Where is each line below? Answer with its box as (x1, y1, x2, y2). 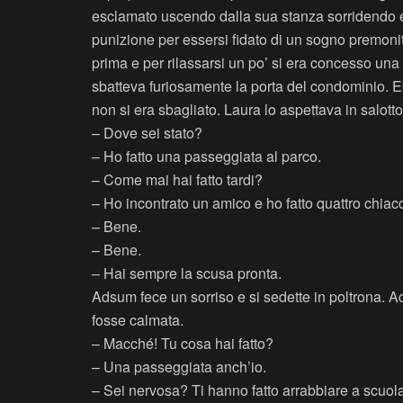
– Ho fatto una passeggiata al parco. (92, 146, 321, 167)
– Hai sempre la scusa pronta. (92, 263, 282, 284)
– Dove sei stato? (92, 122, 202, 144)
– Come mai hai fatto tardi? (92, 169, 263, 191)
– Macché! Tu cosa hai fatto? (92, 333, 273, 354)
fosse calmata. (92, 309, 184, 331)
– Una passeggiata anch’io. (92, 356, 266, 378)
